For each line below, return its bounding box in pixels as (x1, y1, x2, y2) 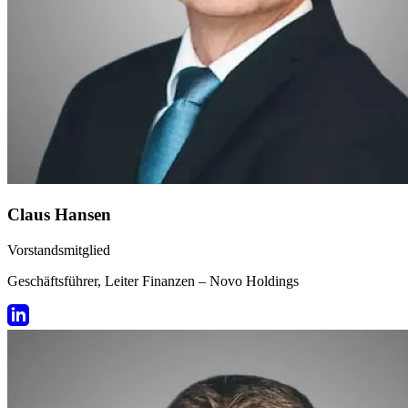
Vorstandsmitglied (7, 241, 110, 258)
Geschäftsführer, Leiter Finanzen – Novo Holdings (7, 272, 299, 289)
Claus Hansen (7, 204, 111, 224)
